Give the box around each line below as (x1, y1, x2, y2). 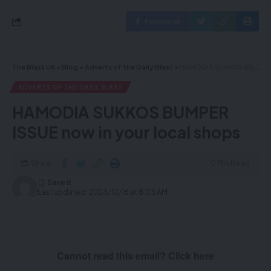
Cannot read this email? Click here (57, 249, 214, 263)
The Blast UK (12, 63, 55, 71)
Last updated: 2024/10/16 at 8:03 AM (38, 188, 168, 197)
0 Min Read (211, 158, 250, 168)
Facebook (145, 17, 181, 25)
